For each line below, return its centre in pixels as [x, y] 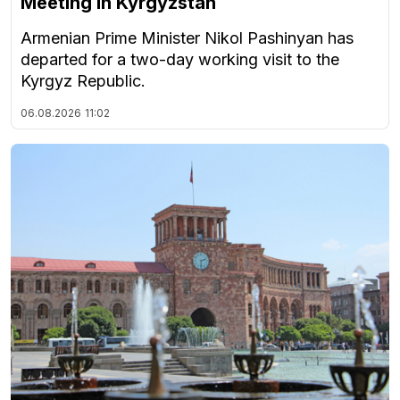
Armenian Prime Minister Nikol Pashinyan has [187, 37]
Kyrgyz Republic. [83, 80]
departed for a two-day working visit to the [180, 59]
